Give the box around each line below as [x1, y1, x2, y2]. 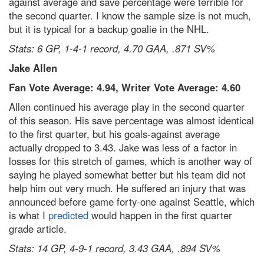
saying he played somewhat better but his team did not [9, 167, 246, 181]
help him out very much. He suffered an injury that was [9, 180, 246, 195]
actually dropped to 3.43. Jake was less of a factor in [9, 140, 237, 154]
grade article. [9, 221, 67, 236]
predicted [48, 207, 88, 222]
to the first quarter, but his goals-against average [9, 126, 220, 141]
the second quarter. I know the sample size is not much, [9, 8, 251, 22]
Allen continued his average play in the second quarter [9, 99, 245, 114]
